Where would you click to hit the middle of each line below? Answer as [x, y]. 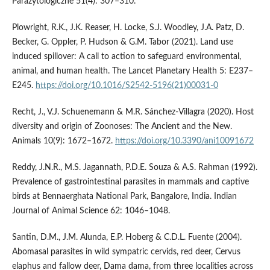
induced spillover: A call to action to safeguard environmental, [126, 56]
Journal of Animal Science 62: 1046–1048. [91, 211]
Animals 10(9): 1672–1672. [63, 141]
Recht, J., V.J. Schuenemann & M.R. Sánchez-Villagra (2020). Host [133, 112]
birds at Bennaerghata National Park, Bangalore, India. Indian [124, 196]
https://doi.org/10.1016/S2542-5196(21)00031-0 [127, 85]
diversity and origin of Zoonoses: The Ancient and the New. [122, 126]
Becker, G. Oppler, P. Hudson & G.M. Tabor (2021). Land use [122, 42]
